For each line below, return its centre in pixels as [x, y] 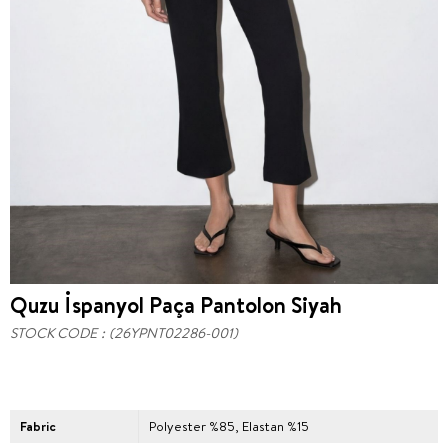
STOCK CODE [53, 333]
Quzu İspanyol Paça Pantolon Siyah [176, 305]
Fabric [38, 426]
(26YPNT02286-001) [173, 333]
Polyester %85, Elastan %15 [229, 426]
